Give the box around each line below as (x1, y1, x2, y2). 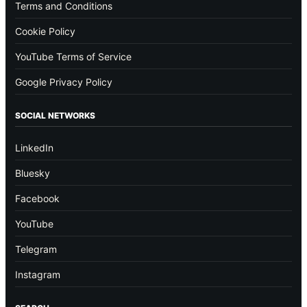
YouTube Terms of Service (15, 50, 132, 62)
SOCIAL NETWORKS (15, 110, 95, 121)
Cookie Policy (15, 25, 75, 37)
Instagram (15, 268, 60, 280)
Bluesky (15, 167, 50, 179)
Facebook (15, 192, 60, 204)
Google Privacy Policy (15, 75, 112, 88)
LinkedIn (15, 141, 53, 153)
